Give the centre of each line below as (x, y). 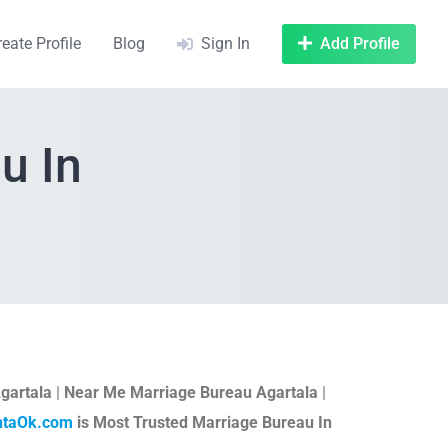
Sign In (225, 43)
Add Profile (360, 43)
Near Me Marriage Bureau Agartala (190, 392)
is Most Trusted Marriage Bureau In (202, 422)
